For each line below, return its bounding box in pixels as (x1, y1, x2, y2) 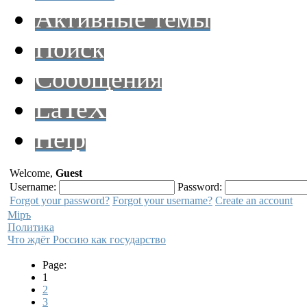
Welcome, (10, 167, 56, 179)
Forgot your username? (112, 195, 212, 206)
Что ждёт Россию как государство (8, 234, 166, 245)
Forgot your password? (10, 195, 110, 206)
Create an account (215, 195, 293, 206)
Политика (8, 221, 54, 233)
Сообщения (35, 64, 162, 93)
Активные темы (35, 4, 210, 33)
